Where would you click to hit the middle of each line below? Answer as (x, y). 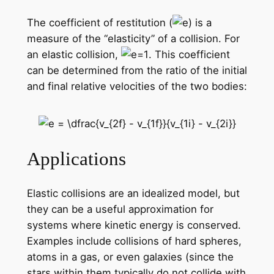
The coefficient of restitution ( (99, 23)
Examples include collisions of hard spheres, (134, 241)
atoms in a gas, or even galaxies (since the (130, 257)
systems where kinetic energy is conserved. (134, 225)
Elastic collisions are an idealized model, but (133, 194)
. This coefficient (189, 55)
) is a (200, 23)
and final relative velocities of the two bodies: (137, 87)
